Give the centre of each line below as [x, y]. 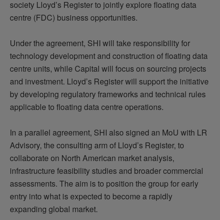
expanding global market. [54, 209]
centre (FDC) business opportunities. [74, 17]
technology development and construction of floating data [109, 55]
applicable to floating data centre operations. [87, 107]
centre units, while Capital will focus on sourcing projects [108, 68]
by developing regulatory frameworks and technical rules [108, 94]
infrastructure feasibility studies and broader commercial [107, 170]
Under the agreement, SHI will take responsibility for [100, 43]
